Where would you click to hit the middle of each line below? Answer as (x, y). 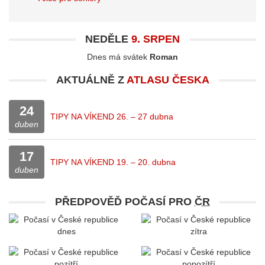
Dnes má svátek (118, 57)
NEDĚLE (108, 39)
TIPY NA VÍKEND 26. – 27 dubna (112, 117)
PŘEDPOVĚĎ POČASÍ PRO (125, 202)
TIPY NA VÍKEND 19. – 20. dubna (113, 162)
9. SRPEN (156, 39)
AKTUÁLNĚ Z (91, 80)
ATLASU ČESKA (168, 80)
